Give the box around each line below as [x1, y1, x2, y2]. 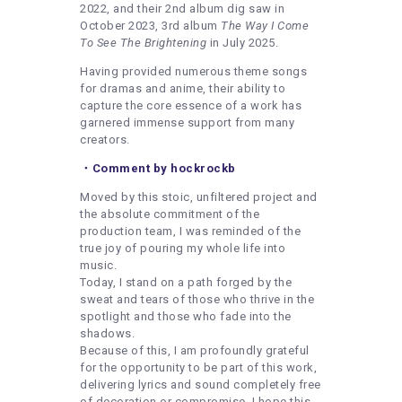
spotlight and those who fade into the [80, 309, 292, 323]
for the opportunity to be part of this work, [80, 360, 317, 374]
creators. [80, 132, 130, 146]
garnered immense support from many [80, 115, 294, 129]
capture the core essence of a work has [80, 98, 301, 112]
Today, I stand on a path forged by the [80, 275, 292, 289]
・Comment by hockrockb [80, 161, 236, 175]
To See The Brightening [80, 35, 206, 49]
